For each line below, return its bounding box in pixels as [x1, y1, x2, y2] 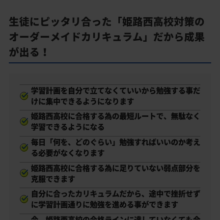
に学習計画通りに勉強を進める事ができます [30, 198, 178, 210]
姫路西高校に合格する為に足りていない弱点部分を [30, 162, 200, 173]
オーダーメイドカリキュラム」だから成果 [9, 28, 205, 44]
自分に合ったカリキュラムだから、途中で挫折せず [30, 188, 200, 199]
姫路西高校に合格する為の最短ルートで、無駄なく [30, 110, 200, 122]
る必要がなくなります [30, 147, 105, 159]
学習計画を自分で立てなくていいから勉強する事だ [30, 84, 200, 96]
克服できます [30, 172, 75, 184]
